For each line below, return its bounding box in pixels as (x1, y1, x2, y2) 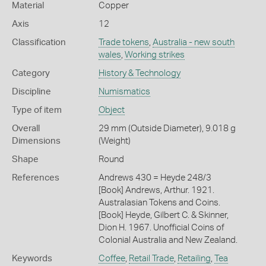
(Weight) (98, 136, 131, 145)
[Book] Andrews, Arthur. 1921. (98, 185, 214, 195)
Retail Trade (128, 254, 174, 263)
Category (12, 68, 50, 78)
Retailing (177, 254, 211, 263)
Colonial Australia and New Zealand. (98, 235, 237, 245)
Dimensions (12, 136, 61, 145)
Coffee (98, 254, 125, 263)
